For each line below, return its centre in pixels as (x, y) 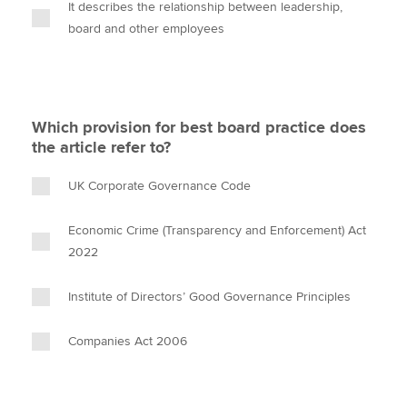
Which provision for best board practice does (199, 127)
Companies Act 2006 (128, 341)
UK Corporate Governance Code (159, 186)
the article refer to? (101, 147)
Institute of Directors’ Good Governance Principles (209, 297)
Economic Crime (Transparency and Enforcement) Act (217, 230)
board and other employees (146, 29)
